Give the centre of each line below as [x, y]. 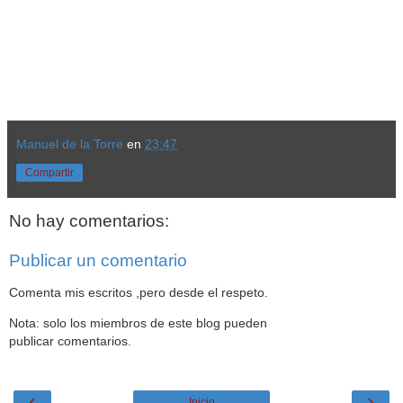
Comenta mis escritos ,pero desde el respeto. [139, 292]
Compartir [49, 172]
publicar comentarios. [70, 341]
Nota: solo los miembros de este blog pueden [138, 323]
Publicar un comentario [98, 260]
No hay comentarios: [89, 221]
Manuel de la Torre [70, 143]
